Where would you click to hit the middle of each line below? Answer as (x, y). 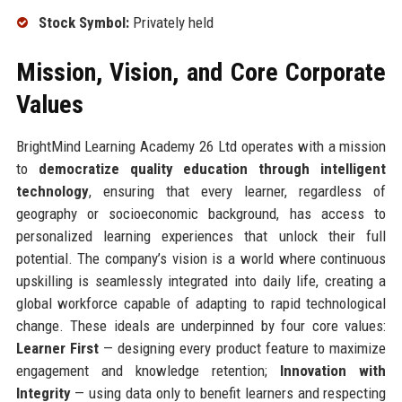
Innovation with (333, 370)
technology (52, 191)
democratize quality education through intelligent (212, 168)
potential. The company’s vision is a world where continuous (201, 258)
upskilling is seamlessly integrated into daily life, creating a (201, 280)
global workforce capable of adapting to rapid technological (201, 303)
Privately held (171, 22)
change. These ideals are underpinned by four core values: (201, 325)
